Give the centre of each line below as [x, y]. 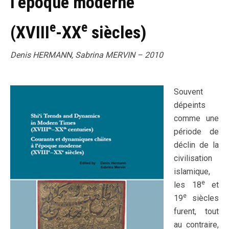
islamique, [192, 171]
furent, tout [196, 211]
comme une [196, 118]
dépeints [190, 105]
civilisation [193, 158]
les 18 [188, 185]
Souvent [188, 92]
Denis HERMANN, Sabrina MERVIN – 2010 [87, 55]
